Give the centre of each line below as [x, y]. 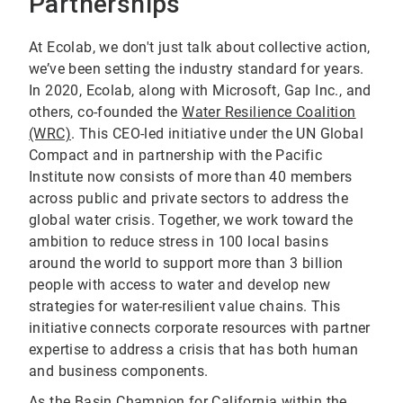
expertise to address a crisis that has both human [194, 350]
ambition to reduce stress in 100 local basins [179, 242]
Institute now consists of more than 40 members [191, 177]
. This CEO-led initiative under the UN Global [217, 134]
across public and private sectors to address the [189, 199]
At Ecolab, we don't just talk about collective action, [200, 48]
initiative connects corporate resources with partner [200, 328]
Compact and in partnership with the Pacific [176, 156]
